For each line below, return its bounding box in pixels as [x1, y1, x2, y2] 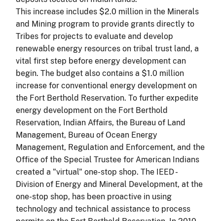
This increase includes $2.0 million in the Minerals [16, 6, 199, 16]
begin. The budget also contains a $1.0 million [16, 68, 184, 78]
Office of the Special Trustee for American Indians [16, 154, 199, 164]
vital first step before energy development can [16, 56, 186, 66]
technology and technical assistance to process [16, 204, 190, 214]
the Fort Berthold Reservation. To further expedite [16, 93, 198, 103]
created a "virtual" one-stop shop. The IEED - [16, 167, 177, 177]
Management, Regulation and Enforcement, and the [16, 142, 205, 152]
